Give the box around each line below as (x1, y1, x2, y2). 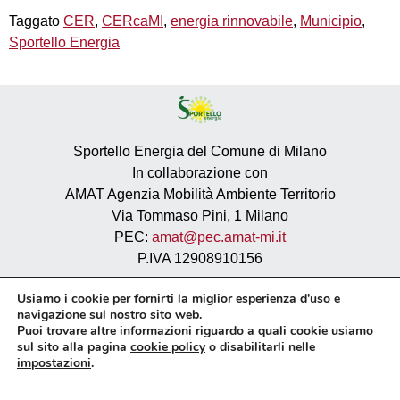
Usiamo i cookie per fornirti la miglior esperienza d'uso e (17, 290, 340, 307)
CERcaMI (102, 13, 163, 29)
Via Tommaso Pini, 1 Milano (112, 207, 288, 223)
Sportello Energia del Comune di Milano (73, 143, 327, 159)
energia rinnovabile (171, 13, 293, 29)
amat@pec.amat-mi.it (152, 229, 286, 245)
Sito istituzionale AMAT (127, 332, 273, 348)
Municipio (300, 13, 362, 29)
